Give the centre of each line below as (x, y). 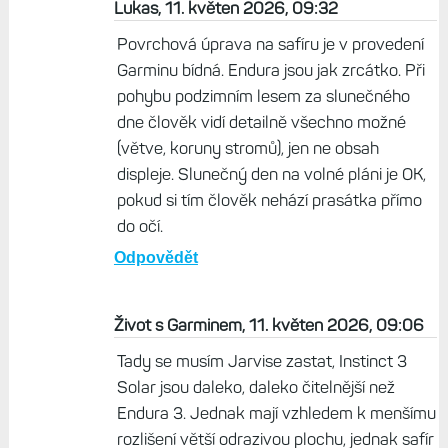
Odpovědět (155, 258)
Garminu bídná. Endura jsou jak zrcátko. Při (270, 70)
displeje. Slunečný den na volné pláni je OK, (271, 174)
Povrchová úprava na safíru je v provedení (270, 44)
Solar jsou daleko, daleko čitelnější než (255, 387)
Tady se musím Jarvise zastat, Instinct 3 (261, 361)
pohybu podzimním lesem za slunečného (263, 96)
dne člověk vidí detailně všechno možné (261, 122)
